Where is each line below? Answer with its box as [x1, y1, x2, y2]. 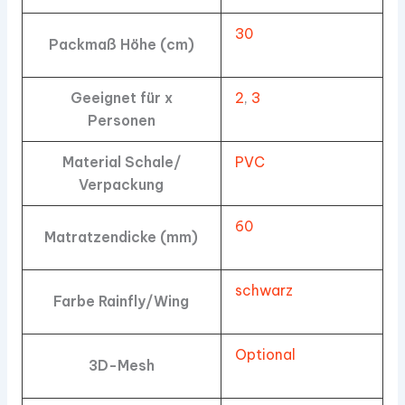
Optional [235, 345, 297, 364]
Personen [87, 111, 155, 130]
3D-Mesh [88, 356, 155, 375]
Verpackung [79, 175, 165, 194]
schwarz [235, 281, 294, 300]
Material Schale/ [61, 153, 181, 172]
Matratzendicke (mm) [44, 228, 199, 247]
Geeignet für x [70, 89, 173, 108]
